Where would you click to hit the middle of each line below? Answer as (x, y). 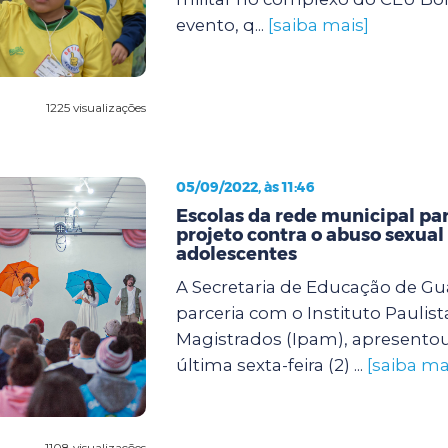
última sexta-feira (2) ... (271, 364)
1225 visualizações (95, 107)
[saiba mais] (318, 24)
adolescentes (236, 253)
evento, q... (221, 24)
